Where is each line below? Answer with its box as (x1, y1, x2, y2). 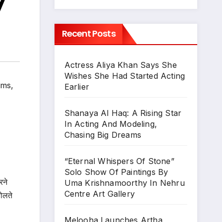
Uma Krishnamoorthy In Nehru (64, 178, 185, 188)
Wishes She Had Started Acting (64, 71, 185, 81)
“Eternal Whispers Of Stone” (64, 156, 174, 166)
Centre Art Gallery (64, 189, 135, 199)
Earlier (64, 82, 89, 92)
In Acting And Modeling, (64, 119, 158, 129)
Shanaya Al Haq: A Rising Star (64, 108, 182, 118)
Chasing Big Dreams (64, 130, 142, 140)
